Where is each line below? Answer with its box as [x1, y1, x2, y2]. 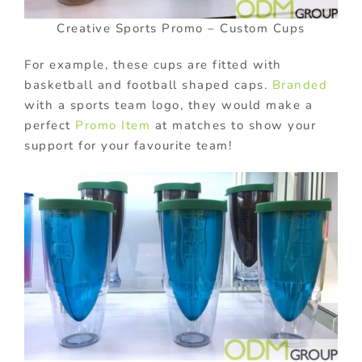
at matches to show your [150, 116, 316, 133]
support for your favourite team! [24, 137, 232, 154]
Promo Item [75, 116, 150, 133]
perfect [24, 116, 75, 133]
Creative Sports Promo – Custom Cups [57, 19, 305, 36]
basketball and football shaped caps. [24, 76, 272, 93]
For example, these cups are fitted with [24, 56, 282, 73]
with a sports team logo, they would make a [24, 96, 313, 113]
